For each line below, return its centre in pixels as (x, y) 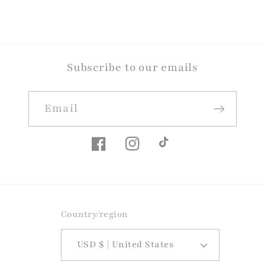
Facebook (115, 151)
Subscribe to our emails (132, 67)
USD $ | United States (136, 245)
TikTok (176, 151)
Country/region (94, 214)
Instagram (151, 151)
